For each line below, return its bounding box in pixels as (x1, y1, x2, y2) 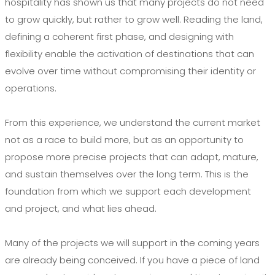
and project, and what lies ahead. (5, 202, 157, 215)
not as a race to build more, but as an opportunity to (5, 133, 244, 146)
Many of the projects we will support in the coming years (5, 236, 260, 249)
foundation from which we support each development (5, 185, 251, 198)
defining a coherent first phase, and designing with (5, 30, 234, 43)
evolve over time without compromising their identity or (5, 64, 256, 77)
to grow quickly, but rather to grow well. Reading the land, (5, 13, 263, 26)
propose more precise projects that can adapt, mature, (5, 150, 258, 163)
